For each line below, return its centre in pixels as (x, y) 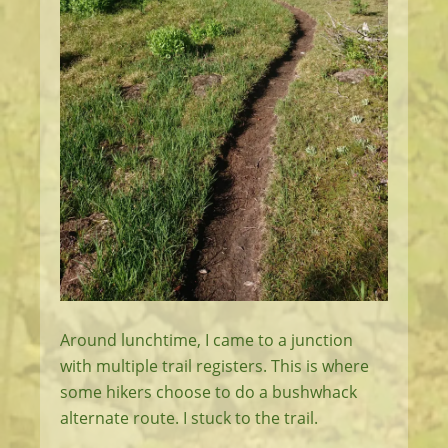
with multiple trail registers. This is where (214, 366)
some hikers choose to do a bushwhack (208, 392)
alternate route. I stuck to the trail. (189, 418)
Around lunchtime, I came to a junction (206, 340)
